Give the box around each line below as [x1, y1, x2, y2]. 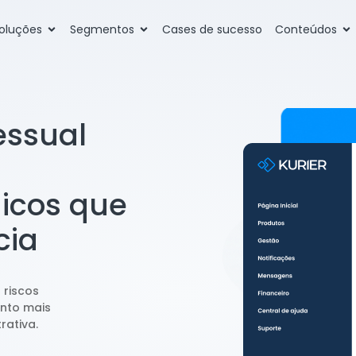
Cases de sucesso [162, 21, 262, 37]
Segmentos [70, 21, 134, 37]
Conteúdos [275, 21, 337, 37]
